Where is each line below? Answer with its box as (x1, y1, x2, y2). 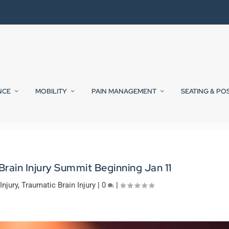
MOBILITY (35, 87, 67, 96)
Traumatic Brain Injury (21, 180, 96, 190)
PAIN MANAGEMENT (91, 87, 156, 96)
